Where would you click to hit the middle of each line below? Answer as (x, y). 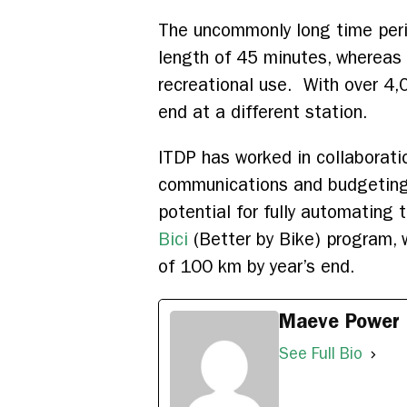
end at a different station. (263, 113)
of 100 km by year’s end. (257, 267)
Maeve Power (339, 322)
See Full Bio (321, 354)
